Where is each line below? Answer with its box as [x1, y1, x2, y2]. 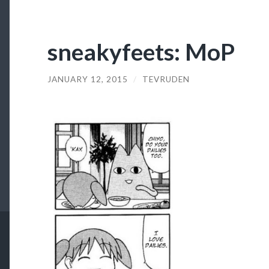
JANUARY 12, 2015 [47, 74, 128, 84]
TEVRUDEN [142, 74, 190, 84]
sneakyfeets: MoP [47, 37, 235, 65]
